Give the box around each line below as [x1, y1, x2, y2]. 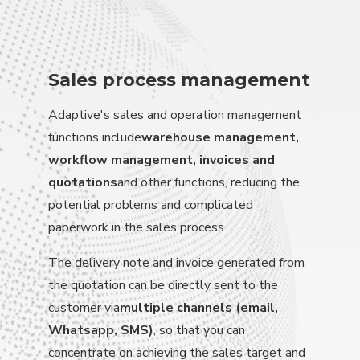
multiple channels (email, [120, 298, 278, 317]
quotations [48, 173, 117, 191]
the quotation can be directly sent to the [48, 276, 278, 294]
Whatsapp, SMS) [48, 321, 153, 339]
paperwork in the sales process [48, 218, 224, 236]
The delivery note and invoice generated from [48, 253, 305, 272]
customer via [48, 298, 120, 317]
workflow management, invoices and [48, 150, 275, 169]
